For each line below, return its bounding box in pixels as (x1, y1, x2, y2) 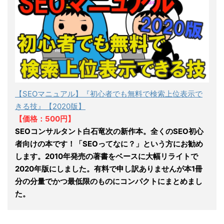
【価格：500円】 (15, 114, 75, 123)
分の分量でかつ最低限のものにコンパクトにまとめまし (15, 176, 202, 186)
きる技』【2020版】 (15, 101, 85, 111)
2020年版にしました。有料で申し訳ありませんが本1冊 (15, 164, 202, 173)
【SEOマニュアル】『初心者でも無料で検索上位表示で (15, 89, 202, 98)
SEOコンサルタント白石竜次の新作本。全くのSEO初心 (15, 126, 203, 136)
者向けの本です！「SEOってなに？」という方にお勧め (15, 139, 203, 148)
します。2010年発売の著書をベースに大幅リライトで (15, 151, 198, 161)
